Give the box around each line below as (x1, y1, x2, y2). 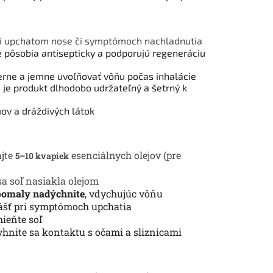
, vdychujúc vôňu (85, 186, 163, 200)
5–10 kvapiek (15, 149, 69, 161)
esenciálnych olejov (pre (69, 148, 181, 161)
